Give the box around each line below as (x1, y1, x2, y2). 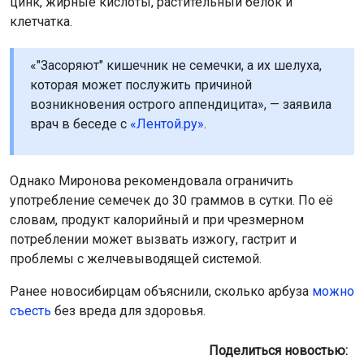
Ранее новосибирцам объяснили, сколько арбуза (10, 284, 312, 300)
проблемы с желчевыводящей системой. (10, 251, 262, 267)
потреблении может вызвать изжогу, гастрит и (10, 232, 297, 248)
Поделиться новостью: (209, 343, 354, 359)
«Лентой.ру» (130, 116, 204, 132)
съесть (10, 303, 51, 319)
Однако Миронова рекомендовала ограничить (10, 173, 293, 189)
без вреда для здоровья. (51, 303, 206, 319)
